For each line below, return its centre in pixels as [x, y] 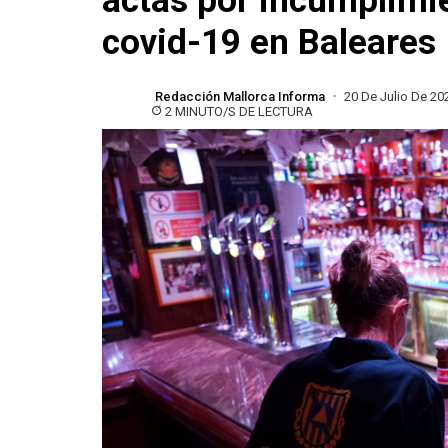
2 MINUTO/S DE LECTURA [239, 111]
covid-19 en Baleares [269, 42]
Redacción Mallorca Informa [240, 96]
